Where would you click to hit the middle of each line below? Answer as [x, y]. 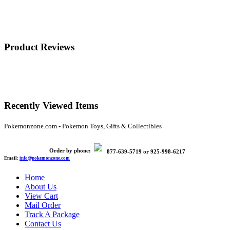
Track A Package [52, 215]
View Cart [41, 196]
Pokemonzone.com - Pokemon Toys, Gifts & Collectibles [83, 126]
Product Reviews [39, 47]
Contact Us [43, 224]
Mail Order [43, 205]
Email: [12, 158]
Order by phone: [70, 150]
